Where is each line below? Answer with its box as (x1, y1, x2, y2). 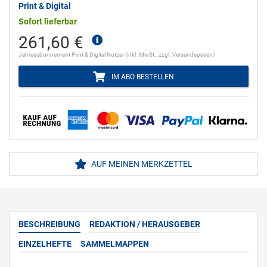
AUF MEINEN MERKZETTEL (89, 159, 193, 169)
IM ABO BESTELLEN (108, 73, 174, 82)
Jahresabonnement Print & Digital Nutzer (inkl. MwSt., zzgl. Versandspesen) (18, 51, 215, 58)
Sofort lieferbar (18, 17, 77, 27)
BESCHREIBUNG (18, 219, 80, 229)
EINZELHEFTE (18, 239, 72, 249)
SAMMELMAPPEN (80, 239, 149, 249)
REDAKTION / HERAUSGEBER (89, 219, 200, 229)
